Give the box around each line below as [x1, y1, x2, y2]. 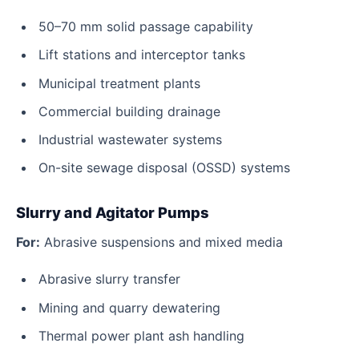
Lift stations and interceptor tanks [38, 46, 245, 63]
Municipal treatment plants [38, 75, 200, 91]
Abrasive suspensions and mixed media [40, 233, 283, 250]
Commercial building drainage [38, 103, 220, 119]
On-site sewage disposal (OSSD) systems [38, 159, 290, 176]
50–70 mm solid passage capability [38, 18, 253, 35]
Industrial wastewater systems [38, 131, 222, 147]
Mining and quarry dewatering [38, 299, 220, 316]
